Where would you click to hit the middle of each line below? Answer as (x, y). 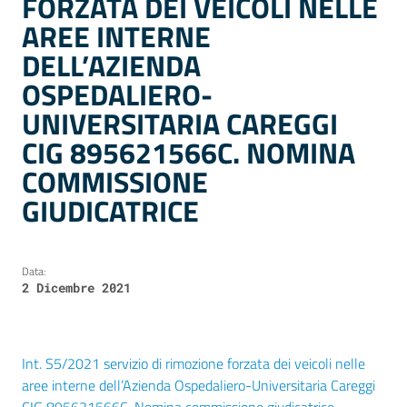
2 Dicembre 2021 (76, 288)
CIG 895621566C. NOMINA (189, 153)
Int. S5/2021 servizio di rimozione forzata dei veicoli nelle (194, 364)
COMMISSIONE (115, 182)
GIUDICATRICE (110, 211)
